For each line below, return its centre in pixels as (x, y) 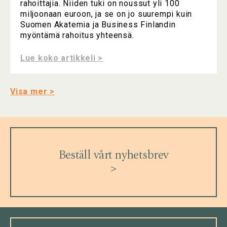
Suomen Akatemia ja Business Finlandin (98, 25)
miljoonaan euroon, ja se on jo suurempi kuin (106, 14)
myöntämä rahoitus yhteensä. (79, 35)
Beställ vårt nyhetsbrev (113, 155)
